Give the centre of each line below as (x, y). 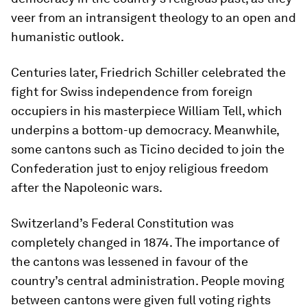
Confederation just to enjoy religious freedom (140, 168)
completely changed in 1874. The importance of (145, 242)
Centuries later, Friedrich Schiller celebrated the (148, 72)
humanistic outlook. (67, 37)
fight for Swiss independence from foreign (132, 91)
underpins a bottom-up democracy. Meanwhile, (145, 130)
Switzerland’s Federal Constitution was (122, 223)
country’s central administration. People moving (148, 281)
